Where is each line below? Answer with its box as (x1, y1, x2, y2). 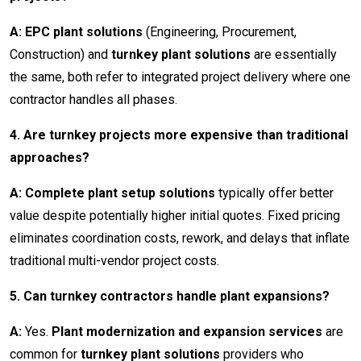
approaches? (10, 150, 89, 166)
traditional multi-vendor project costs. (10, 253, 219, 269)
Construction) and (10, 47, 111, 63)
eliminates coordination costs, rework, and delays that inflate (10, 230, 350, 247)
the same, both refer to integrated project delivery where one (10, 69, 351, 85)
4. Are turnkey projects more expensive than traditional (10, 127, 348, 143)
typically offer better (215, 185, 334, 201)
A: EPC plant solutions (10, 24, 143, 40)
